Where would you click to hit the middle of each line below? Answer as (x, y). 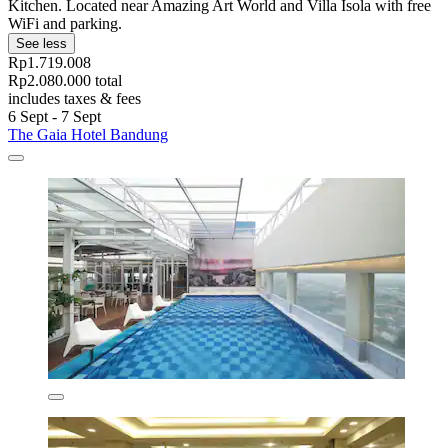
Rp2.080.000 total (65, 81)
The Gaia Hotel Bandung (88, 135)
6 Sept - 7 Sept (54, 117)
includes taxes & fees (74, 99)
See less (41, 44)
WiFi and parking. (65, 24)
